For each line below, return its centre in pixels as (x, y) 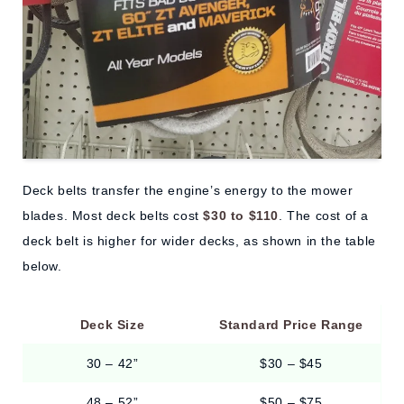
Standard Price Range (291, 325)
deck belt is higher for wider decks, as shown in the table (199, 241)
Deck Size (112, 325)
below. (42, 266)
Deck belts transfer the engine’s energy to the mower (188, 191)
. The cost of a (324, 216)
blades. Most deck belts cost (113, 216)
